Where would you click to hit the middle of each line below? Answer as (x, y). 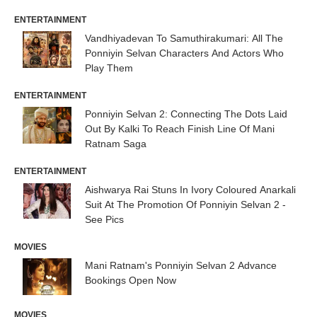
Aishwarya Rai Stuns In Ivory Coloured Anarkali (190, 190)
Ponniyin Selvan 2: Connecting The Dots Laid (186, 114)
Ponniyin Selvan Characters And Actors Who (184, 53)
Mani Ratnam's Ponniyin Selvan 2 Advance (181, 266)
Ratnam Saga (116, 144)
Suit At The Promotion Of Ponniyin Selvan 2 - (185, 205)
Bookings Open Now (131, 281)
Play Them (109, 68)
